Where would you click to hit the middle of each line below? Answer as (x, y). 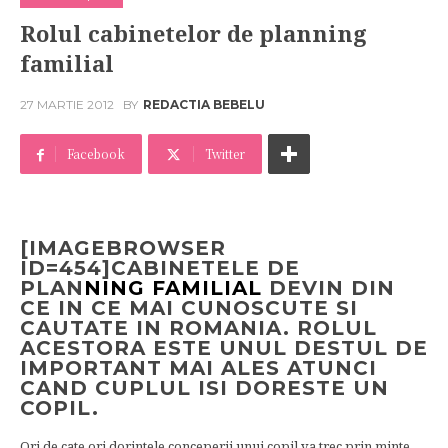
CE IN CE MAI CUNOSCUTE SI (189, 308)
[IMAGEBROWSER (123, 248)
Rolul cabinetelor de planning (193, 33)
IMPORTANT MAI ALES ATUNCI (198, 368)
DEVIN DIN (332, 288)
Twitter (225, 153)
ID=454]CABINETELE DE (160, 268)
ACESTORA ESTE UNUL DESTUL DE (224, 348)
